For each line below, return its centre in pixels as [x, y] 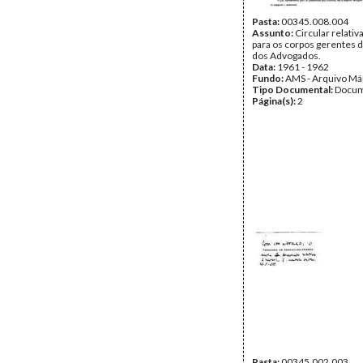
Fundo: [269, 78]
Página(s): [275, 101]
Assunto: [273, 33]
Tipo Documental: [293, 90]
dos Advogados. [286, 56]
